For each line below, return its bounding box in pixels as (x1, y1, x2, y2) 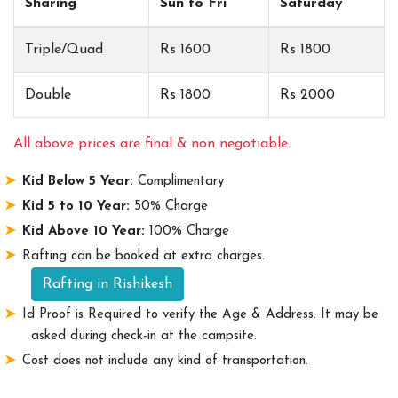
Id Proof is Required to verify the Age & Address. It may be (21, 308, 378, 322)
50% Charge (129, 200, 208, 213)
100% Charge (144, 225, 229, 238)
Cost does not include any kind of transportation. (21, 354, 308, 368)
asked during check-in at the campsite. (31, 330, 257, 343)
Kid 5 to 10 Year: (21, 200, 130, 213)
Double (25, 88, 71, 102)
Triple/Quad (25, 43, 103, 57)
